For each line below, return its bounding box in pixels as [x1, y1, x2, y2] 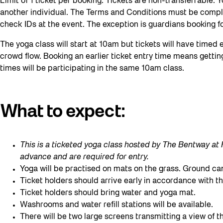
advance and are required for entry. [20, 153, 149, 161]
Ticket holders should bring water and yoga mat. [20, 189, 198, 197]
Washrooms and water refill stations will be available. [20, 201, 215, 209]
